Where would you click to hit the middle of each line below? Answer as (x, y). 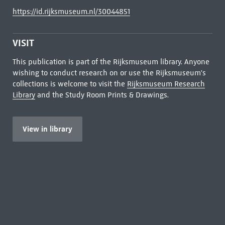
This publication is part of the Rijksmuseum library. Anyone (111, 62)
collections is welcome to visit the (70, 84)
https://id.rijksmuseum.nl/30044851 (71, 12)
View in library (47, 129)
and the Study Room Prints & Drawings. (102, 95)
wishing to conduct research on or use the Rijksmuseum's (109, 73)
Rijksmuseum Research (166, 84)
